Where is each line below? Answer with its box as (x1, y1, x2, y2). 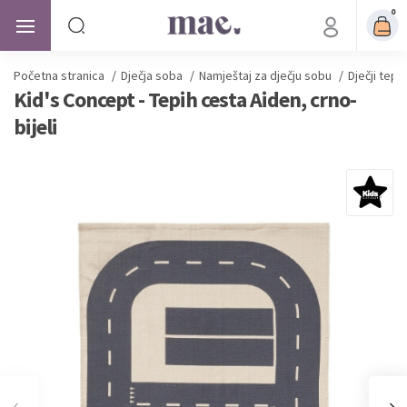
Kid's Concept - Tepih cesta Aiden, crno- (14, 85, 356, 114)
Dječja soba (121, 67, 183, 84)
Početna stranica (14, 67, 104, 84)
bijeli (14, 113, 57, 141)
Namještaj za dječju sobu (199, 67, 332, 84)
